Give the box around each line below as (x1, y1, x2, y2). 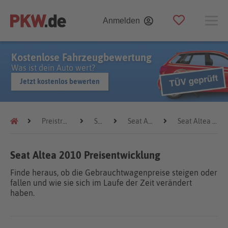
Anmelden (103, 16, 140, 25)
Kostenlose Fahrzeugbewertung (11, 51, 152, 63)
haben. (10, 188, 35, 197)
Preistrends (42, 117, 63, 125)
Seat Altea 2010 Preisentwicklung (10, 149, 160, 161)
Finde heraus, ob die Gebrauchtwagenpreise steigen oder (10, 168, 217, 177)
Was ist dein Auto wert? (11, 63, 95, 72)
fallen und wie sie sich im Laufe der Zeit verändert (10, 178, 192, 187)
